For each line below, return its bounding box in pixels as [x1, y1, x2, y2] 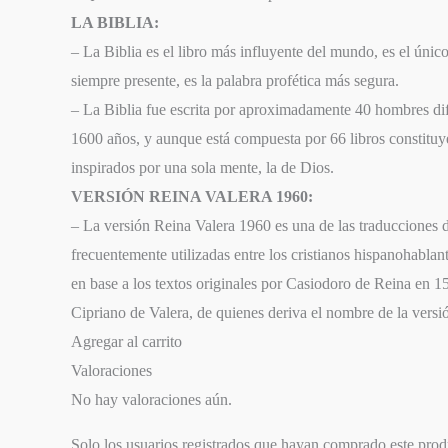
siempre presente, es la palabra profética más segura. [71, 71, 400, 89]
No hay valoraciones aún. [71, 390, 233, 408]
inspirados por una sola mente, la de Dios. [71, 158, 335, 176]
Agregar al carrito [71, 332, 183, 350]
